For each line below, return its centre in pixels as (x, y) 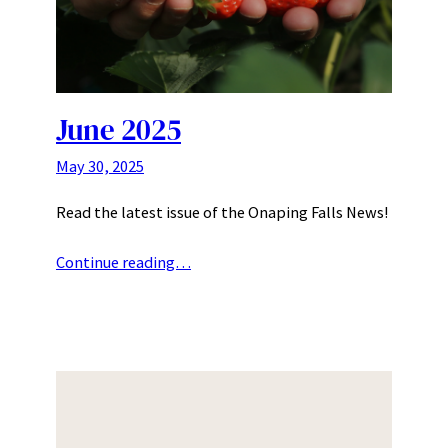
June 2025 (118, 129)
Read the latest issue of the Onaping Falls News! (222, 211)
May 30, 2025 (100, 165)
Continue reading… (123, 261)
